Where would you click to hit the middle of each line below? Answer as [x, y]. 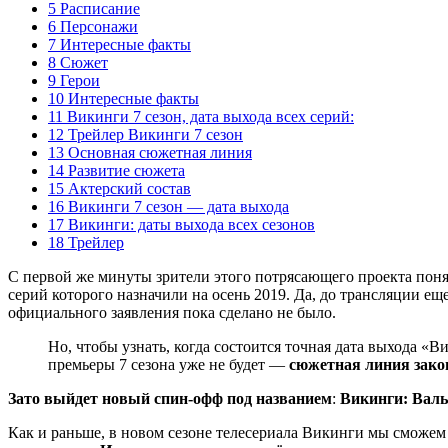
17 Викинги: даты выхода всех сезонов [181, 224]
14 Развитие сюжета [116, 170]
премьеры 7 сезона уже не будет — [168, 364]
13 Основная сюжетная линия [150, 152]
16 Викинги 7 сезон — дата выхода [168, 206]
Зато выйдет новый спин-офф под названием [170, 398]
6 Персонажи [93, 26]
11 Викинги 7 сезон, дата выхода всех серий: [201, 116]
